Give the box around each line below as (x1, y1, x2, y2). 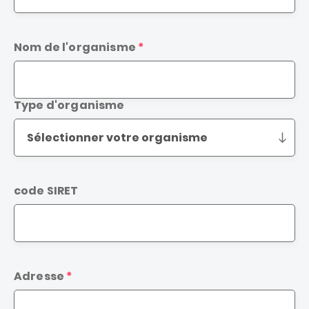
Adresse (14, 268, 65, 285)
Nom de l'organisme (14, 39, 136, 56)
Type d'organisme (14, 97, 125, 114)
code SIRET (14, 183, 79, 199)
